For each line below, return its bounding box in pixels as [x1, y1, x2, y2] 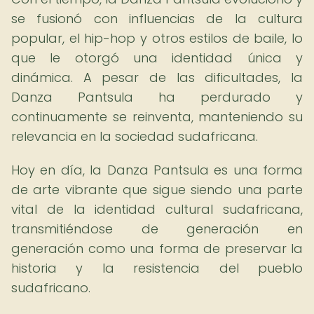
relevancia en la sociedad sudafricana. [11, 128, 258, 145]
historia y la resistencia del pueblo [11, 259, 303, 277]
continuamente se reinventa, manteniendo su [11, 108, 303, 125]
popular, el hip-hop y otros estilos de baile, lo [11, 29, 303, 47]
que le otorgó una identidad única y [11, 49, 303, 67]
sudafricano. [11, 279, 90, 296]
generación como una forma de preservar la [11, 240, 303, 257]
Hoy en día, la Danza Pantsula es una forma [11, 161, 303, 179]
